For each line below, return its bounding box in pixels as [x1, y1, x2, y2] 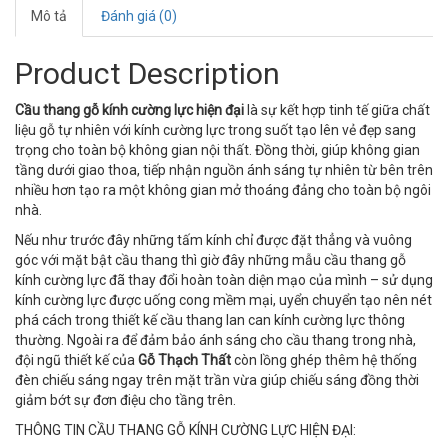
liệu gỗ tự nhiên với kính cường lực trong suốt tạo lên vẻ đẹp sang [15, 122, 416, 138]
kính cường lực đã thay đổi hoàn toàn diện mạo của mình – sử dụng [15, 272, 433, 288]
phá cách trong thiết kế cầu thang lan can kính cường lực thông [15, 312, 405, 328]
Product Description [15, 56, 280, 91]
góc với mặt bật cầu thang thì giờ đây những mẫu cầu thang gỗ [15, 252, 406, 268]
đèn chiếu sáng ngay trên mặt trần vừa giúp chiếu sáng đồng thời [15, 372, 419, 388]
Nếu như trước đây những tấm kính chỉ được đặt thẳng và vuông [15, 232, 412, 248]
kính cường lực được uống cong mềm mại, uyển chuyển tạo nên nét [15, 292, 432, 308]
